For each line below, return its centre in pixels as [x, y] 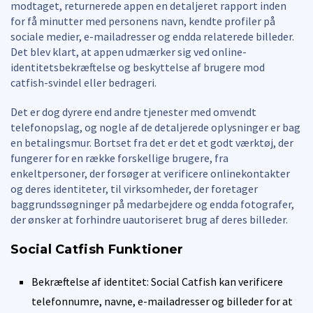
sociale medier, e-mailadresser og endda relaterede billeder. [152, 36]
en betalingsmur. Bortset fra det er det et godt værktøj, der [152, 142]
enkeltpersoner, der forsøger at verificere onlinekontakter [150, 173]
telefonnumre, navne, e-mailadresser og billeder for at [162, 301]
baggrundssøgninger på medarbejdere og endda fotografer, [152, 204]
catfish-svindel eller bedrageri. [83, 82]
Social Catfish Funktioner [97, 249]
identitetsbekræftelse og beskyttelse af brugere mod [138, 67]
